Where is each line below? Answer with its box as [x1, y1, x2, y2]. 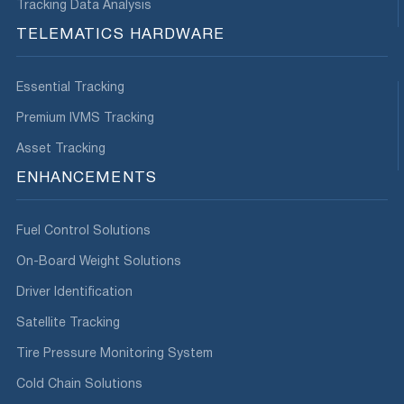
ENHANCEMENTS [16, 171, 157, 185]
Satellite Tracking [16, 317, 120, 329]
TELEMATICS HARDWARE [16, 28, 225, 41]
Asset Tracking [16, 143, 106, 155]
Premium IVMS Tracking [16, 113, 154, 124]
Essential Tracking [16, 82, 124, 94]
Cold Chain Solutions [16, 379, 142, 390]
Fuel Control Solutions [16, 225, 151, 237]
